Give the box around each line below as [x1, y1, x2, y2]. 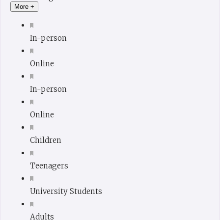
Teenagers [30, 161, 68, 171]
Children [30, 136, 61, 145]
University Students [30, 187, 102, 196]
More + [14, 3, 34, 11]
